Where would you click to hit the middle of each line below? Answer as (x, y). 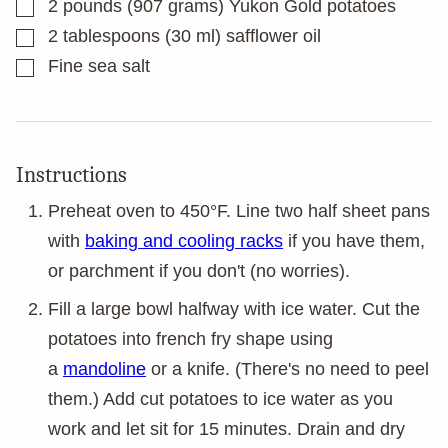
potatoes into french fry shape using (190, 339)
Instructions (74, 175)
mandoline (104, 369)
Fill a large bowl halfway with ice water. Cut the (234, 309)
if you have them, (354, 241)
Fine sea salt (99, 66)
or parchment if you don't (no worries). (199, 271)
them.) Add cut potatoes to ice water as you (220, 399)
